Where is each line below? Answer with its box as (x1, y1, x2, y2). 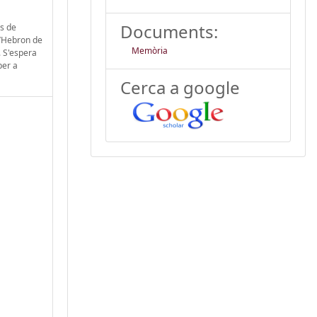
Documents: (120, 19, 218, 43)
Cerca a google (120, 75, 240, 99)
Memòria (132, 44, 168, 57)
